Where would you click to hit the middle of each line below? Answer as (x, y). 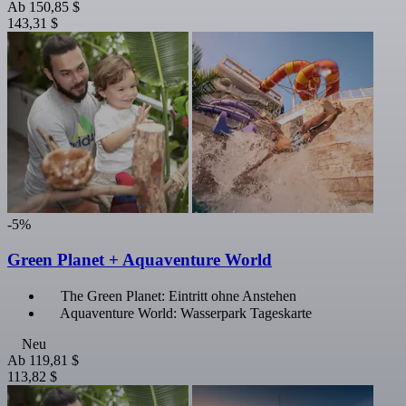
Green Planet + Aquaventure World (140, 259)
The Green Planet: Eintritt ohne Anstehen (179, 295)
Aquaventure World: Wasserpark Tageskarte (186, 313)
